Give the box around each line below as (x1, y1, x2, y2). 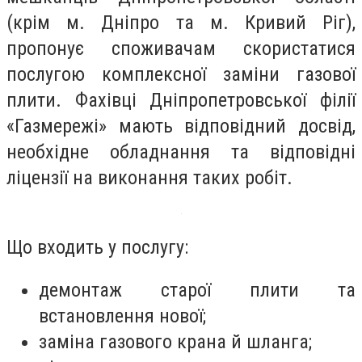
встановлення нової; (39, 305, 206, 328)
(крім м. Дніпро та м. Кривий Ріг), (6, 11, 356, 34)
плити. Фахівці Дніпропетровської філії (6, 89, 356, 112)
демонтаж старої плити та (39, 279, 356, 302)
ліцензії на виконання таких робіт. (6, 166, 293, 189)
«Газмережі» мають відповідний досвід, (6, 115, 356, 137)
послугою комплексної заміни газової (6, 63, 356, 86)
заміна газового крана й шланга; (39, 330, 312, 354)
